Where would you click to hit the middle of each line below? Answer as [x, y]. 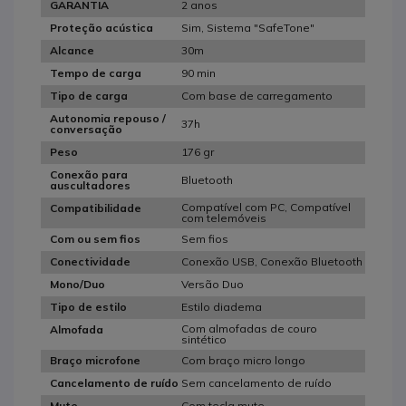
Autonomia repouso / [108, 119]
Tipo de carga [89, 96]
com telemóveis [224, 217]
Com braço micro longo [243, 360]
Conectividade [90, 262]
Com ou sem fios [95, 239]
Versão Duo [213, 284]
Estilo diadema [222, 306]
